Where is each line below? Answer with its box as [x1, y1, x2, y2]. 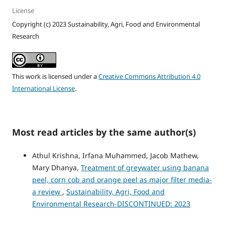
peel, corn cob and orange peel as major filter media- [32, 175, 212, 185]
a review [32, 187, 62, 197]
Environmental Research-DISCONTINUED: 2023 [32, 199, 190, 209]
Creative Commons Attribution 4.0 [98, 72, 200, 81]
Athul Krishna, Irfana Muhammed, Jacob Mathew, [32, 151, 199, 161]
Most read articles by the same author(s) [12, 126, 196, 139]
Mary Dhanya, [32, 163, 81, 173]
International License [12, 84, 75, 93]
